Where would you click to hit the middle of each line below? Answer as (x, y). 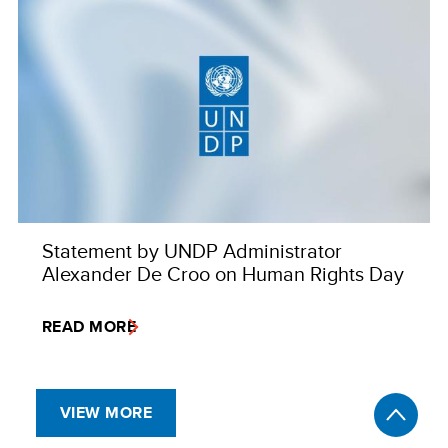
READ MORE (89, 326)
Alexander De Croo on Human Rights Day (223, 273)
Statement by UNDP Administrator (192, 250)
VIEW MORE (106, 412)
